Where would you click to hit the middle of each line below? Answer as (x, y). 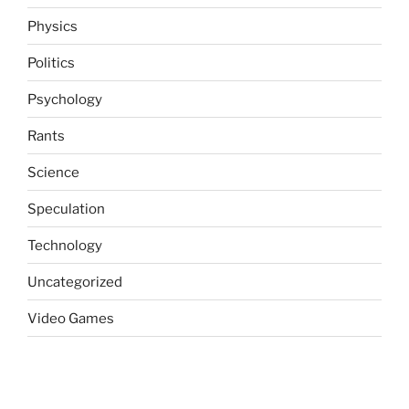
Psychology (65, 99)
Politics (51, 63)
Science (53, 172)
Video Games (71, 318)
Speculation (66, 209)
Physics (52, 26)
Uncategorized (75, 282)
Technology (65, 245)
